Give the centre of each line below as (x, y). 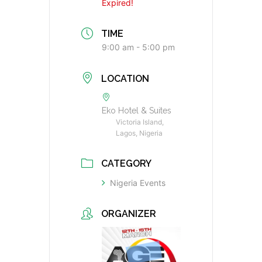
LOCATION (125, 78)
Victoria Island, (140, 122)
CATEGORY (126, 163)
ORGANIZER (129, 214)
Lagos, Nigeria (139, 133)
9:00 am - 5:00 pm (138, 47)
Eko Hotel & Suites (137, 110)
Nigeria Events (138, 182)
